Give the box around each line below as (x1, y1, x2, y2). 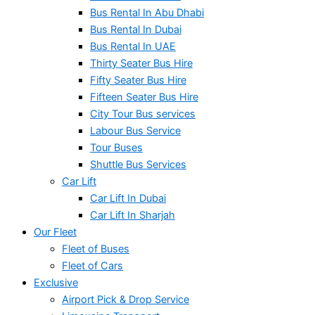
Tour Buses (90, 141, 143, 154)
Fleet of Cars (62, 259, 123, 272)
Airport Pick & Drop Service (62, 292, 189, 306)
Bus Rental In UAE (90, 39, 176, 53)
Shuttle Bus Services (90, 157, 186, 171)
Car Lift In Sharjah (90, 208, 175, 221)
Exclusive (34, 276, 78, 289)
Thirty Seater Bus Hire (90, 56, 193, 70)
